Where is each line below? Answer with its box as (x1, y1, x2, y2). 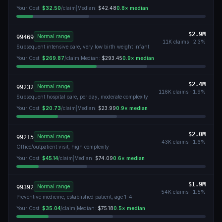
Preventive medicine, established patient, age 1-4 (16, 194, 132, 200)
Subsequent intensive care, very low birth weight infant (16, 44, 149, 50)
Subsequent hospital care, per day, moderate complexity (16, 94, 148, 100)
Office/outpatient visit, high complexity (16, 144, 109, 150)
